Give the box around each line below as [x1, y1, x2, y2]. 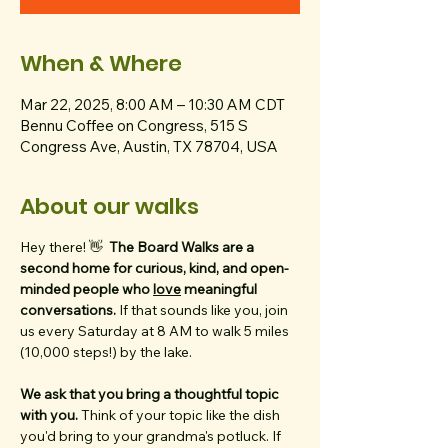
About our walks [20, 191, 199, 222]
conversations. [20, 301, 119, 319]
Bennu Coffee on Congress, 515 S [20, 116, 248, 135]
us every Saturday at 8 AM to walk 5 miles [20, 322, 292, 340]
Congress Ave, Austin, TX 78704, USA [20, 137, 278, 156]
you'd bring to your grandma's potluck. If [20, 427, 284, 445]
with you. [20, 406, 81, 424]
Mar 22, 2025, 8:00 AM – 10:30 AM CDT [20, 95, 285, 114]
